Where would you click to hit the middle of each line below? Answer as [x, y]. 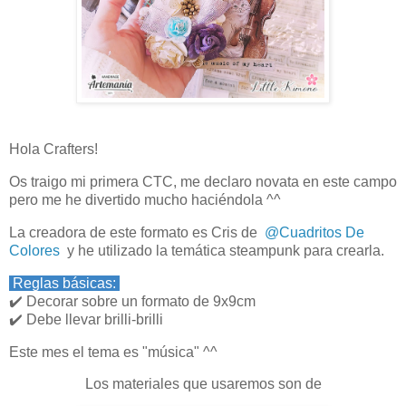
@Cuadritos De [313, 232]
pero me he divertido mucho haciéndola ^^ [145, 200]
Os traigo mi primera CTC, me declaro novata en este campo [203, 182]
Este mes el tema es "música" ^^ [113, 352]
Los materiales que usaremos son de [203, 384]
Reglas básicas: [64, 283]
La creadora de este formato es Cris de [135, 232]
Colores [36, 250]
